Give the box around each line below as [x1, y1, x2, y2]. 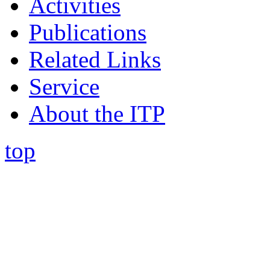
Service [29, 73, 99, 99]
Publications [29, 19, 146, 45]
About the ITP [29, 100, 165, 127]
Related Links [29, 46, 161, 72]
